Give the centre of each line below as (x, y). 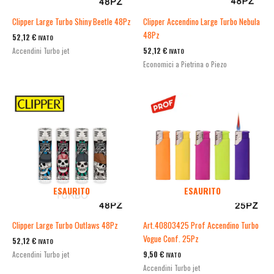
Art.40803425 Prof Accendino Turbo (201, 225)
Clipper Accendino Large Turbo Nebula (202, 22)
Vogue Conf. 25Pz (171, 239)
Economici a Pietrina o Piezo (185, 64)
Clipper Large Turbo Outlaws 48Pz (65, 225)
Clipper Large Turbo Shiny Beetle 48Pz (72, 22)
